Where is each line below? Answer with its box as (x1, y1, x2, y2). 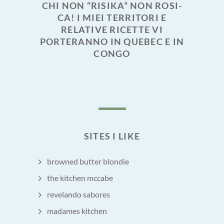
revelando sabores (47, 189, 110, 199)
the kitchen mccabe (47, 172, 113, 182)
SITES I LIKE (83, 130, 140, 141)
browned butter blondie (47, 156, 129, 166)
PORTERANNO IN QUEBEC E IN (39, 35, 184, 47)
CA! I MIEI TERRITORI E (57, 11, 167, 23)
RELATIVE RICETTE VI (61, 23, 163, 35)
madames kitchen (47, 206, 107, 216)
